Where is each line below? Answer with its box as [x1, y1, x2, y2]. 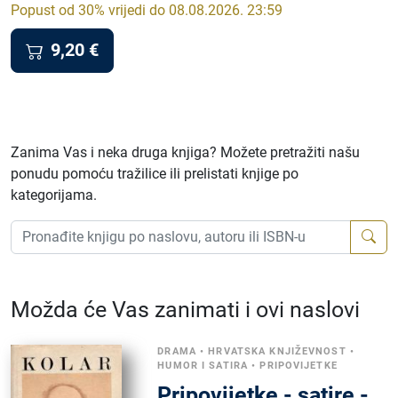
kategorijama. [11, 186, 97, 203]
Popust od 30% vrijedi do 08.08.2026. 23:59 [11, 2, 283, 19]
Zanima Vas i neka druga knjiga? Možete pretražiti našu [11, 143, 360, 161]
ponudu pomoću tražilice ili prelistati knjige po [11, 164, 298, 182]
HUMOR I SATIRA [157, 359, 249, 371]
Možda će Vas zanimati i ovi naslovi [11, 296, 360, 322]
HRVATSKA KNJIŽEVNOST [208, 345, 346, 357]
